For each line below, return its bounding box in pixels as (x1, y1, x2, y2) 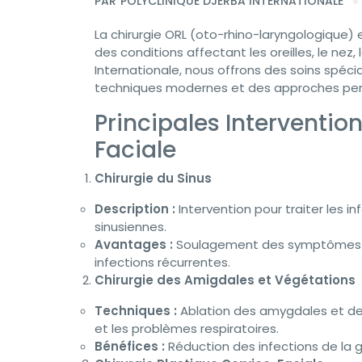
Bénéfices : (95, 338, 165, 355)
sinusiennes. (95, 218, 166, 235)
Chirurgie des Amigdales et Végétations (95, 271, 356, 288)
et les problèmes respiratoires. (95, 320, 279, 337)
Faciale (95, 134, 176, 166)
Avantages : (95, 236, 173, 253)
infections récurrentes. (95, 254, 230, 271)
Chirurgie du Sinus (95, 170, 212, 187)
